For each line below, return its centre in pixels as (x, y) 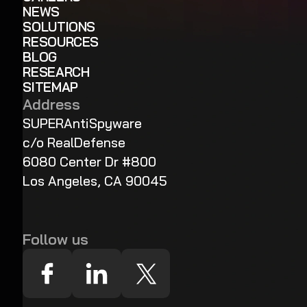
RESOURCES (61, 41)
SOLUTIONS (59, 26)
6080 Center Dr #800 (90, 161)
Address (52, 103)
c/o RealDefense (74, 142)
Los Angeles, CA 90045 (95, 181)
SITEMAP (50, 87)
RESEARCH (56, 72)
